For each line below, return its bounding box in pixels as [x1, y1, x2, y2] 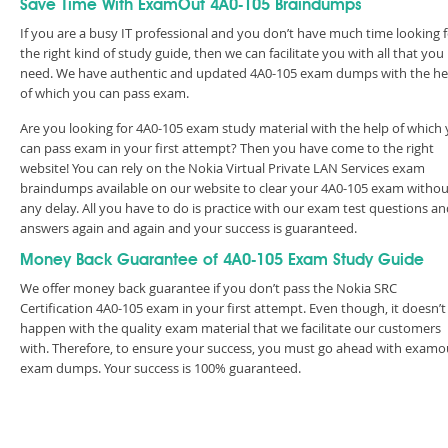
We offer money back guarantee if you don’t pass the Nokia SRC [20, 279, 397, 297]
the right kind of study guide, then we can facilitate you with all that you [20, 44, 444, 62]
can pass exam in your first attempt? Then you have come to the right [20, 139, 434, 157]
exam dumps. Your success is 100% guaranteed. [20, 359, 301, 377]
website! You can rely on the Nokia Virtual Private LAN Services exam [20, 159, 425, 177]
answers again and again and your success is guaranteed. [20, 219, 363, 237]
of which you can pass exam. [20, 84, 189, 102]
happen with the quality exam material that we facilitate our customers [20, 319, 441, 337]
